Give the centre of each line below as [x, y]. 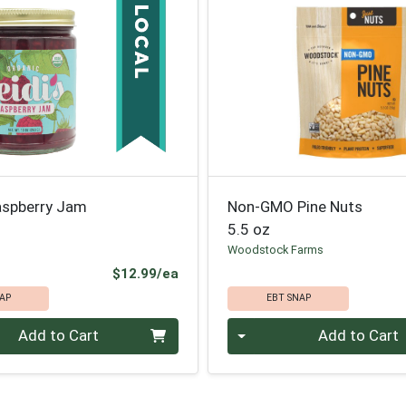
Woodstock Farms [276, 249]
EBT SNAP [288, 298]
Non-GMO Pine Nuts [295, 206]
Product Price [223, 273]
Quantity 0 [263, 328]
